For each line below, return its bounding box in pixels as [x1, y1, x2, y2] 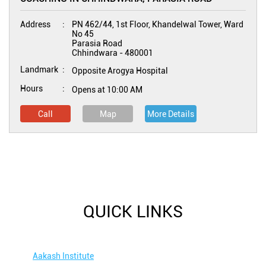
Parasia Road [72, 39, 122, 48]
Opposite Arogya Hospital [72, 66, 168, 75]
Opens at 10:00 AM [72, 85, 142, 94]
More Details [147, 109, 194, 119]
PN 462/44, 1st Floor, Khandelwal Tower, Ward [72, 20, 243, 29]
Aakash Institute [33, 251, 94, 261]
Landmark [20, 65, 58, 74]
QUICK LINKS [83, 202, 183, 221]
